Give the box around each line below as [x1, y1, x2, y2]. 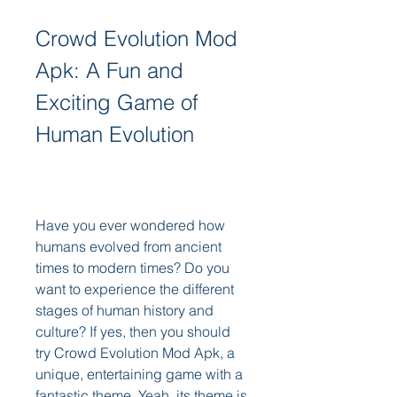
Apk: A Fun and [35, 58, 183, 83]
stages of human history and [35, 301, 214, 319]
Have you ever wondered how [35, 216, 225, 234]
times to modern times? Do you [35, 259, 230, 276]
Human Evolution [35, 121, 194, 147]
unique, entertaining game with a [35, 365, 243, 383]
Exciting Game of [35, 90, 198, 115]
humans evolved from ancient [35, 237, 222, 255]
